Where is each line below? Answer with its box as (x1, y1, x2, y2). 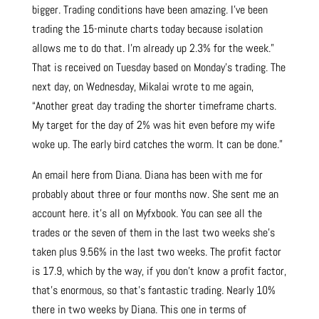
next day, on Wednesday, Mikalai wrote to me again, (31, 79, 253, 95)
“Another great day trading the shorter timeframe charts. (31, 98, 276, 114)
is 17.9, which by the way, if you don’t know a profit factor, (31, 263, 286, 279)
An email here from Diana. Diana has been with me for (31, 167, 263, 183)
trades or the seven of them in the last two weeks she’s (31, 225, 275, 241)
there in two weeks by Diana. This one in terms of (31, 302, 246, 318)
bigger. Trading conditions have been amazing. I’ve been (31, 2, 268, 18)
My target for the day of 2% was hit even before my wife (31, 117, 275, 133)
